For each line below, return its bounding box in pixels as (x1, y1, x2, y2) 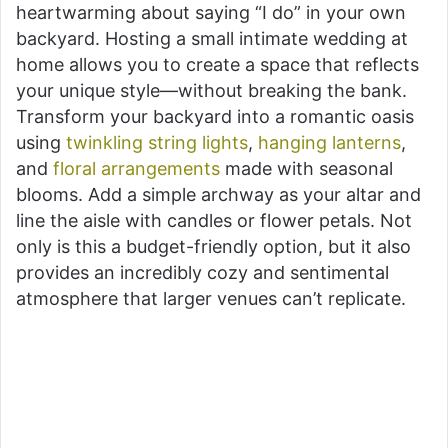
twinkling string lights (61, 131, 248, 153)
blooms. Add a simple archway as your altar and (16, 183, 421, 205)
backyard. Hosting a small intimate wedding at (16, 27, 408, 49)
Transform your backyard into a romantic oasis (16, 105, 414, 127)
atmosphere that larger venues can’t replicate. (16, 287, 406, 309)
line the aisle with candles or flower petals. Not (16, 209, 412, 231)
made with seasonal (220, 157, 393, 179)
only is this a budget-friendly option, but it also (16, 235, 411, 257)
